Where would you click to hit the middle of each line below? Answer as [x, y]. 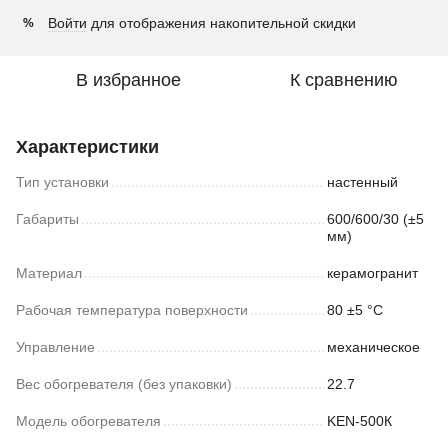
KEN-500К [359, 421]
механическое [373, 347]
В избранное [128, 80]
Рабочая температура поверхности [132, 310]
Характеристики [87, 147]
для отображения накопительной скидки [221, 23]
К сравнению [344, 80]
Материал [49, 273]
